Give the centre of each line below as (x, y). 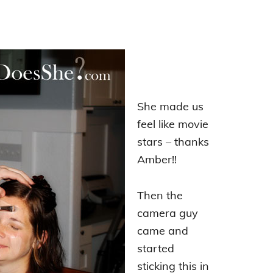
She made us (170, 106)
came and (163, 231)
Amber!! (157, 159)
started (156, 248)
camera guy (168, 213)
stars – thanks (173, 142)
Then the (160, 195)
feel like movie (173, 124)
